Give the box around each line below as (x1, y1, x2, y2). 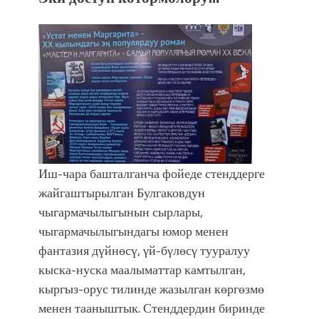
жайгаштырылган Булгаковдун (38, 182, 205, 202)
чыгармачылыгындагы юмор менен (38, 221, 229, 241)
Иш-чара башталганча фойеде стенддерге (38, 163, 265, 183)
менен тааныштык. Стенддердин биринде (38, 298, 265, 318)
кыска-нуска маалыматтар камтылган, (38, 259, 246, 279)
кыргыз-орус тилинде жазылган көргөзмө (38, 278, 264, 298)
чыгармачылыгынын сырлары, (38, 202, 203, 221)
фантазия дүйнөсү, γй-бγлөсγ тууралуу (38, 240, 250, 260)
